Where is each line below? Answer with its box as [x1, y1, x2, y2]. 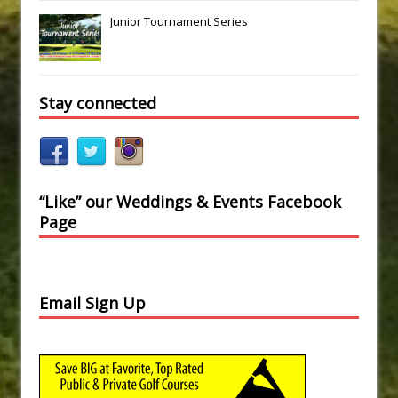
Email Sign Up [39, 292, 146, 314]
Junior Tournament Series [110, 13, 248, 30]
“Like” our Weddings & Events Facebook [39, 191, 341, 213]
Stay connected [39, 92, 156, 115]
